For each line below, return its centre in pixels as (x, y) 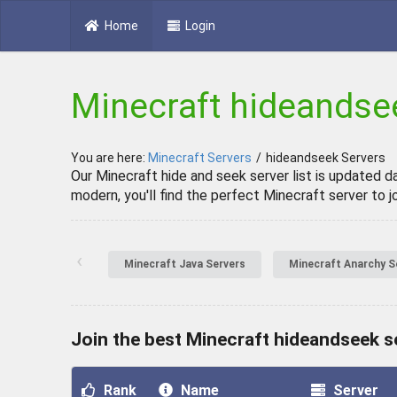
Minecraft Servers (200, 158)
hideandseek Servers (326, 158)
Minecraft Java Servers (185, 265)
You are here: (109, 158)
